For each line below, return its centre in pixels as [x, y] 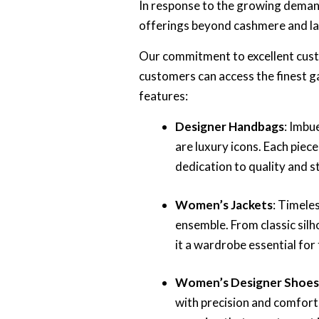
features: [164, 96]
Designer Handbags [230, 127]
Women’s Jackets [224, 204]
